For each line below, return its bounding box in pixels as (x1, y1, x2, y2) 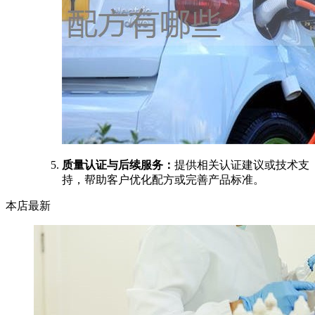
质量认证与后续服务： (62, 158, 174, 171)
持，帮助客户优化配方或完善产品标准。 (62, 173, 264, 186)
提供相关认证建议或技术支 (174, 158, 309, 171)
